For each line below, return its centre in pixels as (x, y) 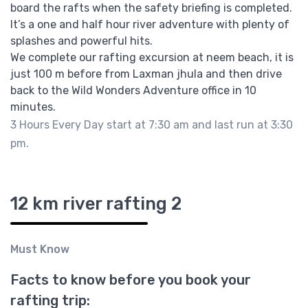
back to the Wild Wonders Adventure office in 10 (133, 90)
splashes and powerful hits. (81, 41)
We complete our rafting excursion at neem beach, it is (152, 57)
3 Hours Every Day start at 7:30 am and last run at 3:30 (152, 124)
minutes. (33, 107)
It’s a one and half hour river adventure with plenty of (150, 24)
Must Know (40, 249)
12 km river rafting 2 (96, 203)
